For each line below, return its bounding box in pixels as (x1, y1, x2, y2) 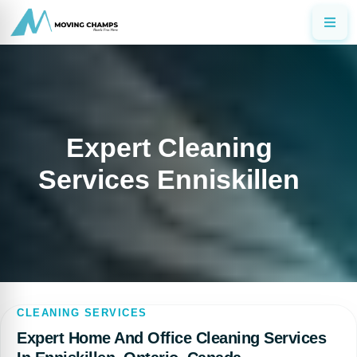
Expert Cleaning (65, 132, 273, 163)
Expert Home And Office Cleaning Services (17, 329, 326, 347)
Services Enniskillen (38, 164, 300, 194)
